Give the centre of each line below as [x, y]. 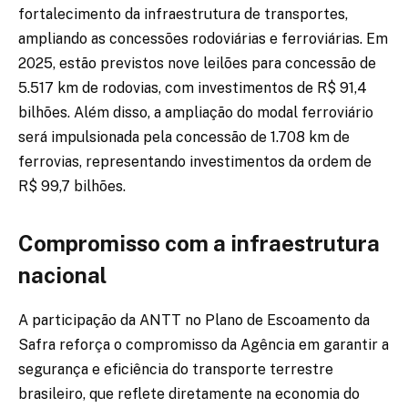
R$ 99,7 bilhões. [72, 186]
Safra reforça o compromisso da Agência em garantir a [204, 345]
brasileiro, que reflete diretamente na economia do [189, 394]
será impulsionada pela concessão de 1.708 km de [184, 137]
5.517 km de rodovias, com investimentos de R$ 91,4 [193, 87]
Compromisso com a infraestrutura [199, 244]
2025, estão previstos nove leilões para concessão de [197, 63]
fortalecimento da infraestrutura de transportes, [183, 14]
